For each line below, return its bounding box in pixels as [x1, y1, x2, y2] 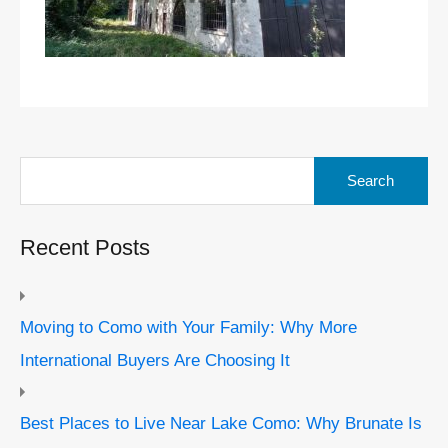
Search [312, 156, 360, 174]
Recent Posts [20, 235, 150, 261]
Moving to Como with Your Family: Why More [20, 318, 357, 337]
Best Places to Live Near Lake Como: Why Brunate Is [20, 414, 422, 433]
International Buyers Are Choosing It [20, 351, 290, 370]
